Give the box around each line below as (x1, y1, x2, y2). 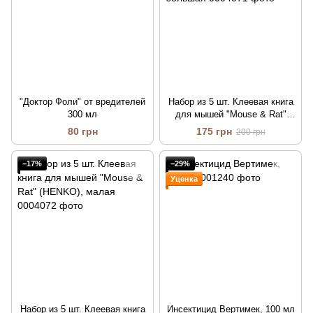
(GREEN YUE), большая (180, 122, 282, 132)
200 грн (235, 127, 265, 138)
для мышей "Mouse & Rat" (175, 109, 286, 119)
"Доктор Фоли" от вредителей (20, 96, 145, 107)
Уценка (170, 175, 198, 184)
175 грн (196, 126, 232, 138)
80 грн (67, 126, 98, 138)
